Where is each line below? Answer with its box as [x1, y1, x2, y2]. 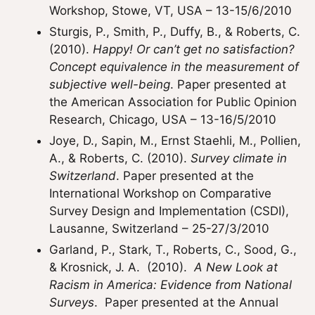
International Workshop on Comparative [49, 186, 271, 200]
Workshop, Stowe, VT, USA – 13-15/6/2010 [49, 4, 292, 18]
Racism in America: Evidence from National [49, 278, 292, 292]
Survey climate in [191, 151, 287, 165]
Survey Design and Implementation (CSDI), [49, 204, 289, 218]
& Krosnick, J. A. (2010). [49, 260, 194, 274]
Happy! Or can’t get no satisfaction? [93, 42, 295, 56]
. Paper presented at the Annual [94, 295, 278, 309]
